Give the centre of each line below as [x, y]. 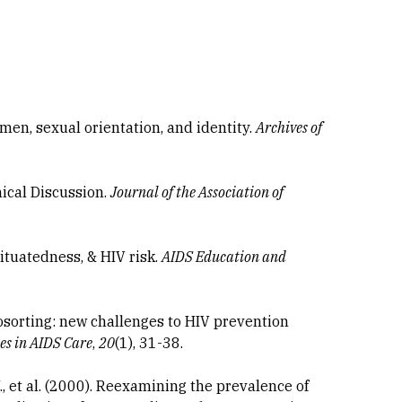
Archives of [289, 127]
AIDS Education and [224, 257]
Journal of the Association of [197, 192]
